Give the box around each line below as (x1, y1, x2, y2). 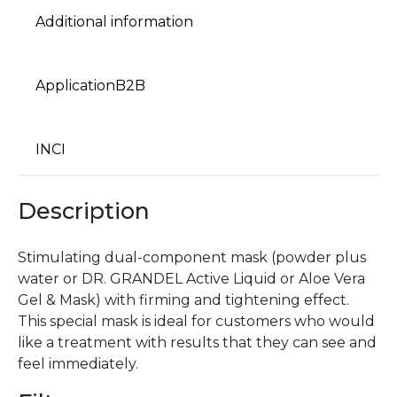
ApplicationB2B (35, 77, 145, 95)
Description (18, 198, 150, 225)
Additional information (35, 13, 193, 31)
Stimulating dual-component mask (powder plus (18, 248, 366, 266)
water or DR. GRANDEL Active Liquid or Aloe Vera (18, 269, 365, 287)
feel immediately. (18, 354, 138, 372)
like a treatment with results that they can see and (18, 333, 377, 351)
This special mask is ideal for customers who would (18, 312, 375, 330)
